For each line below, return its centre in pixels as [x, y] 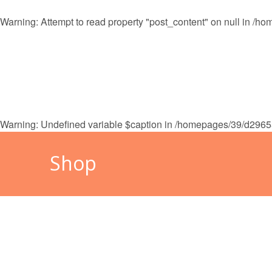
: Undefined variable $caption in [105, 124]
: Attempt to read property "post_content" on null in [144, 22]
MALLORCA [195, 77]
